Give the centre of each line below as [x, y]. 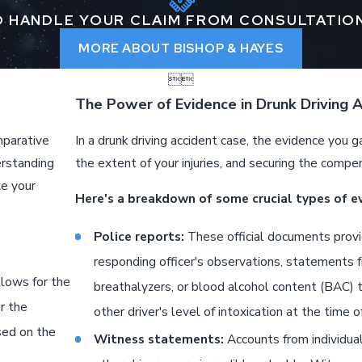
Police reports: [139, 236]
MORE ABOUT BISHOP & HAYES [181, 48]
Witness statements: [159, 339]
